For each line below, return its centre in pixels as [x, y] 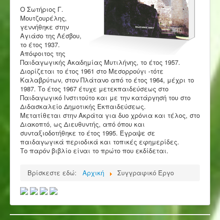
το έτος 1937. [40, 44]
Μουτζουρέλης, [43, 18]
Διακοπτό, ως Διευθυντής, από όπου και [82, 124]
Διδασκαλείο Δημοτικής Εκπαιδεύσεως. [83, 106]
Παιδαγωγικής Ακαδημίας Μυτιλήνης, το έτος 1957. [100, 62]
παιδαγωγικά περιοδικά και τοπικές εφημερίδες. [100, 141]
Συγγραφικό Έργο [146, 172]
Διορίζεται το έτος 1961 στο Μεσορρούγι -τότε [92, 71]
